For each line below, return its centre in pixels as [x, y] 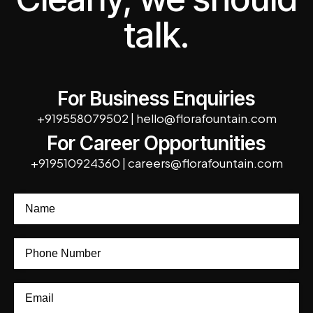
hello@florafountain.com [206, 118]
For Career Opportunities [156, 143]
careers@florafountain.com [205, 162]
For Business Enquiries [156, 98]
